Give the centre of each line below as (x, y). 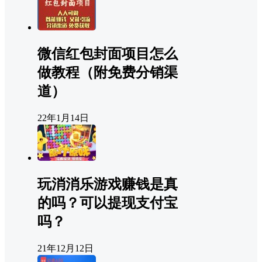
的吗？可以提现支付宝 (108, 203)
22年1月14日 (63, 118)
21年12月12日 (65, 249)
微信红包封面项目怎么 (108, 54)
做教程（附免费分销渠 (108, 73)
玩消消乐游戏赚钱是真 (108, 185)
